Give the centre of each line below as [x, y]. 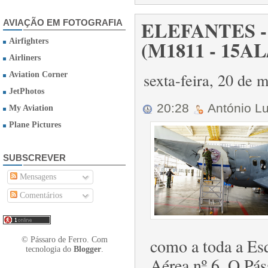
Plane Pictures [35, 125]
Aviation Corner [38, 74]
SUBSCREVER [34, 158]
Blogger [87, 249]
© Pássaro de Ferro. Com [64, 240]
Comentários [40, 195]
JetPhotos [27, 91]
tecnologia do [49, 249]
